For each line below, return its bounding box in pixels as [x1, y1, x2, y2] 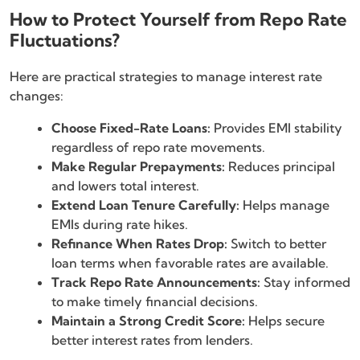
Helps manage [239, 196, 329, 213]
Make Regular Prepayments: [51, 157, 225, 174]
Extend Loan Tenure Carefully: [51, 196, 239, 213]
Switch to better [227, 235, 326, 252]
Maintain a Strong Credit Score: [51, 312, 245, 329]
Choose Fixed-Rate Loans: [51, 119, 211, 136]
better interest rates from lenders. [51, 331, 253, 348]
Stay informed [260, 273, 350, 290]
